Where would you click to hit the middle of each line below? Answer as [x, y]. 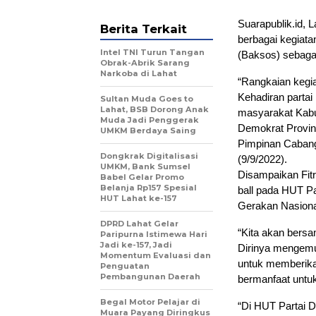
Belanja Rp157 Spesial [148, 187]
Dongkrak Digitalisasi [149, 156]
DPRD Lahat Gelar [139, 223]
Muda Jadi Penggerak [150, 120]
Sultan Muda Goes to [147, 98]
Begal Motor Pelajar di [150, 302]
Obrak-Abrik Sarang [145, 62]
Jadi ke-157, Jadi [136, 244]
